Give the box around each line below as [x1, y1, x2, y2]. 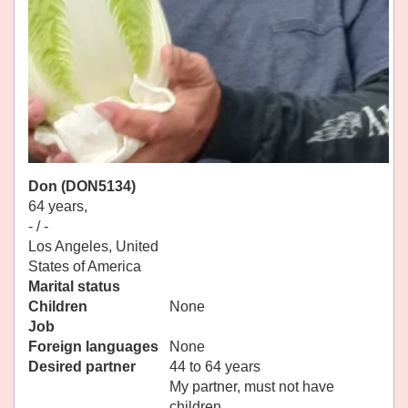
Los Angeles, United [28, 239, 158, 255]
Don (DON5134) [28, 178, 136, 195]
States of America [28, 259, 141, 275]
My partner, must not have [169, 379, 334, 395]
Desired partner [28, 359, 136, 375]
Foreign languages [28, 339, 158, 355]
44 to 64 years [169, 359, 260, 375]
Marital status [28, 279, 120, 295]
